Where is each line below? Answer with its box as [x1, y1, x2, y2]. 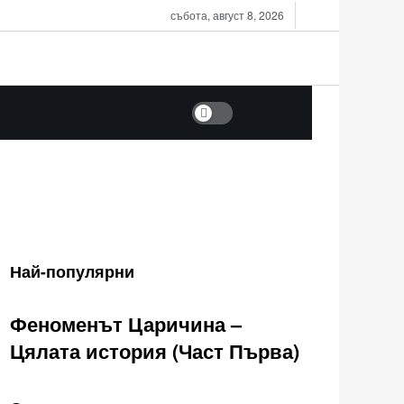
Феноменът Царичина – [10, 308, 242, 338]
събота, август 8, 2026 [170, 7, 284, 23]
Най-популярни [10, 260, 134, 283]
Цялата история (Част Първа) [10, 335, 299, 365]
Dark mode [192, 102, 255, 121]
